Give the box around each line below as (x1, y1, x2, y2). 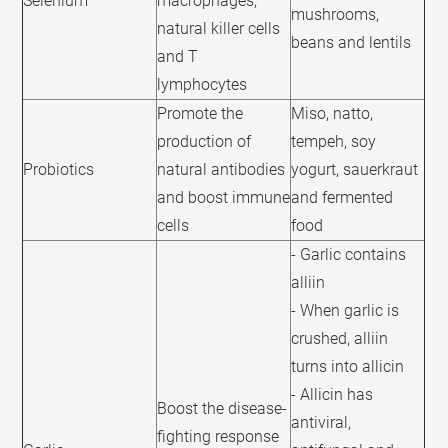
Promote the (157, 104, 244, 124)
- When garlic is (291, 301, 400, 321)
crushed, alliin (291, 329, 389, 349)
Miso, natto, (291, 104, 374, 124)
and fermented (291, 188, 394, 208)
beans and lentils (291, 33, 412, 53)
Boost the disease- (157, 399, 288, 419)
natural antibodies (157, 160, 286, 180)
